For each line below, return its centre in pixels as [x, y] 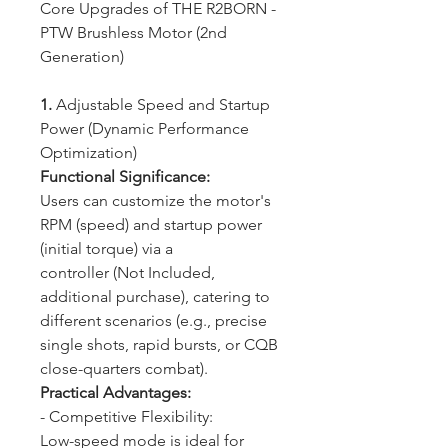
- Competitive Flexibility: [126, 417]
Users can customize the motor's [155, 201]
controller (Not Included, [127, 273]
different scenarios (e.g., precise [153, 321]
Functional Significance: [129, 177]
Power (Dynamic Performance [144, 129]
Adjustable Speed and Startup [163, 105]
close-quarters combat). [128, 369]
